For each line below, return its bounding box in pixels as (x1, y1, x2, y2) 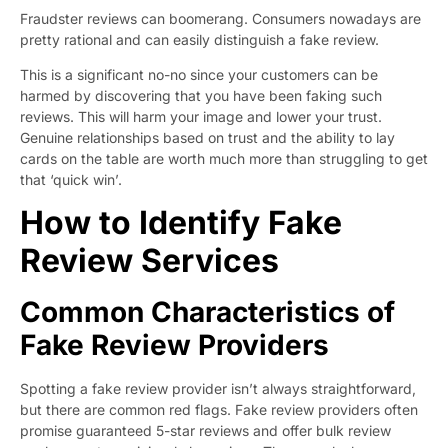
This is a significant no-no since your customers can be (20, 66, 378, 84)
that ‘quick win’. (20, 171, 122, 189)
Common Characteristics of (20, 295, 395, 330)
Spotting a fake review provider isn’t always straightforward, (20, 380, 416, 398)
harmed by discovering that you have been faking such (20, 87, 382, 105)
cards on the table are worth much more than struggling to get (20, 150, 428, 168)
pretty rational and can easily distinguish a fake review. (20, 30, 383, 48)
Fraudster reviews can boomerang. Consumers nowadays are (20, 9, 421, 27)
